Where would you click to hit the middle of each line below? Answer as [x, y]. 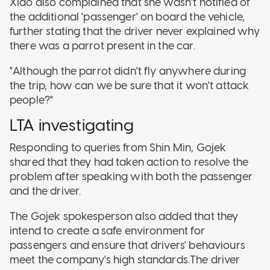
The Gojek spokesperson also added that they [124, 217]
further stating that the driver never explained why [135, 31]
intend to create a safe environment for [107, 231]
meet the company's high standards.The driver [125, 260]
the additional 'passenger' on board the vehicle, [127, 17]
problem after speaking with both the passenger [131, 177]
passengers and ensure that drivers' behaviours [127, 246]
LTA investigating [72, 125]
